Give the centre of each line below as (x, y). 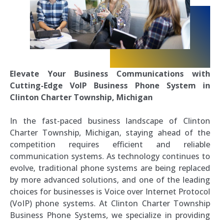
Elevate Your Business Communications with (110, 73)
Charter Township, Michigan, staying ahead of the (110, 132)
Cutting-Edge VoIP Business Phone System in (110, 85)
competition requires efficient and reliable (110, 144)
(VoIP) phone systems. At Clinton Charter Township (110, 203)
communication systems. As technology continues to (110, 156)
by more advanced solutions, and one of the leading (110, 179)
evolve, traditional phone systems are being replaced (110, 168)
